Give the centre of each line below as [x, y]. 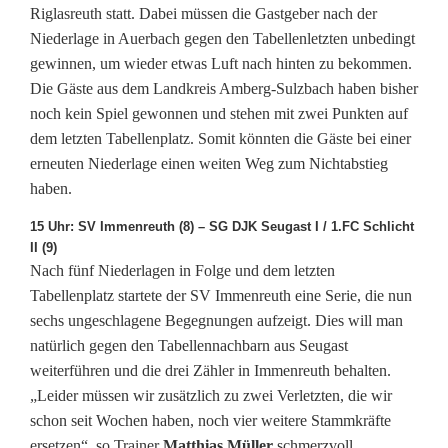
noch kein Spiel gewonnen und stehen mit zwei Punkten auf [219, 114]
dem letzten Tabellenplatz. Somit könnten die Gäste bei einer [220, 139]
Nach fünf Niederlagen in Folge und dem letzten [182, 271]
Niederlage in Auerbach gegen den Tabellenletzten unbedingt [222, 39]
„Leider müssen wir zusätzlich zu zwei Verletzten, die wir [211, 396]
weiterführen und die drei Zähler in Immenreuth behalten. [210, 371]
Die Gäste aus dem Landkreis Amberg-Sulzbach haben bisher [224, 89]
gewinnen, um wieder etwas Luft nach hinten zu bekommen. [221, 64]
